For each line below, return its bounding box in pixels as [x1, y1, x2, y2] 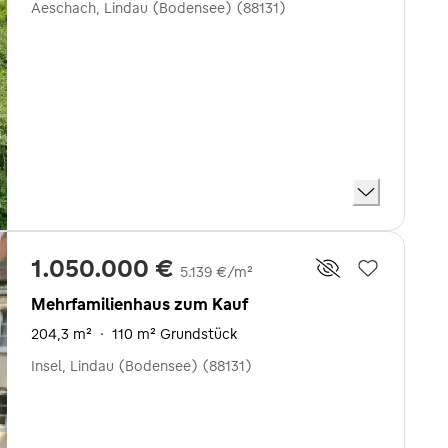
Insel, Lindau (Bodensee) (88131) [31, 357, 252, 375]
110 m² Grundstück [112, 325, 237, 343]
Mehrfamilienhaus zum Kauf [31, 294, 248, 314]
